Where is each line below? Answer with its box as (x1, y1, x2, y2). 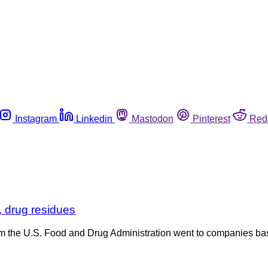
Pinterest (193, 113, 230, 124)
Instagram (15, 113, 57, 124)
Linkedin (76, 113, 112, 124)
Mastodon (132, 113, 173, 124)
